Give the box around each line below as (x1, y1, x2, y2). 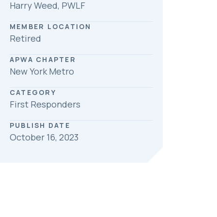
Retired (10, 32, 41, 45)
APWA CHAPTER (10, 55, 76, 64)
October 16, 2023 (10, 131, 78, 143)
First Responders (10, 98, 80, 110)
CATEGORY (10, 88, 56, 97)
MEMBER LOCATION (10, 22, 92, 31)
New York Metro (10, 65, 74, 77)
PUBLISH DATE (10, 121, 70, 130)
